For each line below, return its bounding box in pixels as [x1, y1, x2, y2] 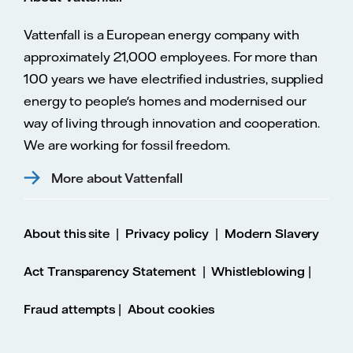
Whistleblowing [211, 263, 305, 279]
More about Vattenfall [51, 169, 183, 186]
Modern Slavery [225, 225, 320, 241]
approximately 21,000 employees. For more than [24, 48, 318, 65]
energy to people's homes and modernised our [24, 92, 307, 109]
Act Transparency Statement [24, 263, 196, 279]
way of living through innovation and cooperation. [24, 114, 320, 131]
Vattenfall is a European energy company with [24, 26, 299, 43]
